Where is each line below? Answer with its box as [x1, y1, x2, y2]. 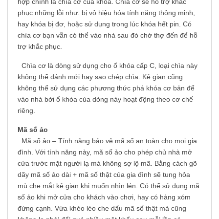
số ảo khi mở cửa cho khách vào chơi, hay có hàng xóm [18, 193, 191, 201]
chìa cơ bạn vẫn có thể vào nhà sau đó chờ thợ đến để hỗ [18, 31, 197, 40]
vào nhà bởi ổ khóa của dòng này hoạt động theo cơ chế [18, 95, 193, 104]
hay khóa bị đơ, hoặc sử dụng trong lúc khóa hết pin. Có [18, 20, 192, 28]
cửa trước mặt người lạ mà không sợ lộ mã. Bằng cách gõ [18, 159, 197, 168]
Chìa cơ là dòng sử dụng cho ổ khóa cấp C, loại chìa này [18, 62, 197, 70]
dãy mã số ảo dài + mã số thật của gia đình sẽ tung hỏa [18, 171, 190, 179]
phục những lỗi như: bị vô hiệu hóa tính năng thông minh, [18, 9, 195, 17]
